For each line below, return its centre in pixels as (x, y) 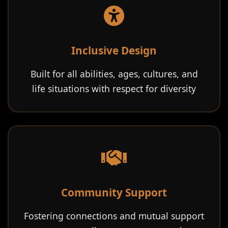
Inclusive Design (114, 50)
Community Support (114, 192)
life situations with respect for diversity (114, 89)
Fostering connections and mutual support (114, 216)
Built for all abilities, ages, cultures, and (114, 74)
